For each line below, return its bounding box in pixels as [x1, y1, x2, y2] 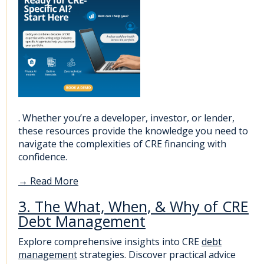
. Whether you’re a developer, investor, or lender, [18, 111, 235, 125]
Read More [30, 174, 78, 188]
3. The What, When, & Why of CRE [18, 196, 249, 216]
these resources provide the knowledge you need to [18, 124, 248, 138]
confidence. [18, 150, 67, 164]
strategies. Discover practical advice [77, 248, 236, 262]
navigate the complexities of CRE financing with [18, 137, 226, 151]
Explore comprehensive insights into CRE [18, 235, 202, 249]
